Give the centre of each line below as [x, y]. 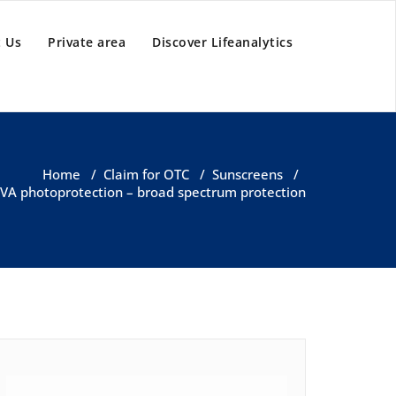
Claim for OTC [146, 175]
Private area [87, 42]
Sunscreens [247, 175]
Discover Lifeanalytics [222, 42]
